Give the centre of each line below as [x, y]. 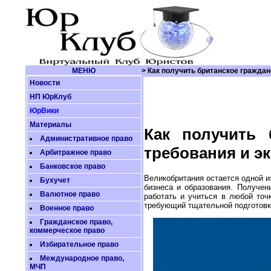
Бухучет [55, 180]
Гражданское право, [76, 222]
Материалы [50, 125]
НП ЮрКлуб [50, 97]
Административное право [86, 139]
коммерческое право [67, 230]
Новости [44, 83]
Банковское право [72, 166]
